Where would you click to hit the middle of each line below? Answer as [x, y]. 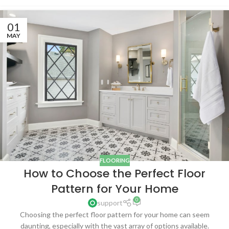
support [110, 203]
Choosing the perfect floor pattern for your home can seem [114, 215]
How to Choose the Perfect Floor [114, 174]
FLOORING [114, 160]
